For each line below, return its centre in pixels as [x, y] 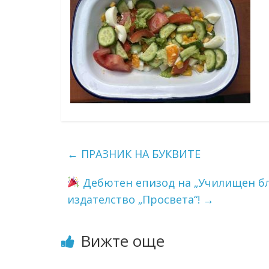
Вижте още [122, 240]
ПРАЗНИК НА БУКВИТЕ [139, 153]
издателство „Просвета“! [135, 199]
